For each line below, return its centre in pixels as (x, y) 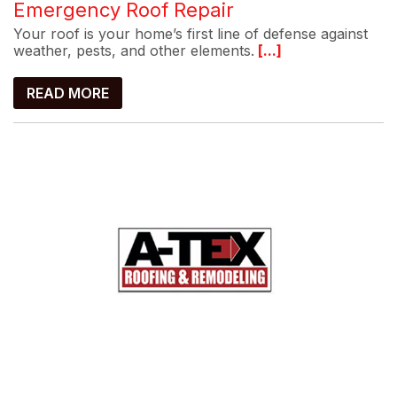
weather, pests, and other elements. (134, 51)
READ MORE (68, 93)
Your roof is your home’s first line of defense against (191, 34)
